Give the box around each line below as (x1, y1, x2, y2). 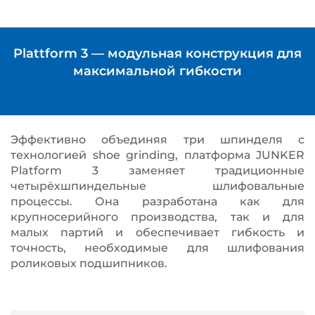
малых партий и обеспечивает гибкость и (11, 226, 304, 239)
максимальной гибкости (73, 63, 242, 79)
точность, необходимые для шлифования (11, 241, 304, 255)
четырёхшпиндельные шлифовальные (11, 179, 304, 193)
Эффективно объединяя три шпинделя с (11, 133, 304, 146)
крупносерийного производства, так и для (11, 210, 304, 224)
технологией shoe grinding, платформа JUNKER (11, 148, 304, 162)
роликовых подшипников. (11, 257, 167, 270)
